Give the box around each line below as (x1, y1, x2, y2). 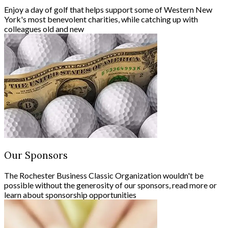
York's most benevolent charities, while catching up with (4, 14, 198, 24)
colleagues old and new (4, 24, 84, 34)
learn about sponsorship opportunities (4, 190, 136, 200)
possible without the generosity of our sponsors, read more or (4, 180, 217, 190)
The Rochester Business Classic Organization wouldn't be (4, 170, 204, 181)
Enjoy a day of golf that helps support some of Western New (4, 5, 212, 15)
